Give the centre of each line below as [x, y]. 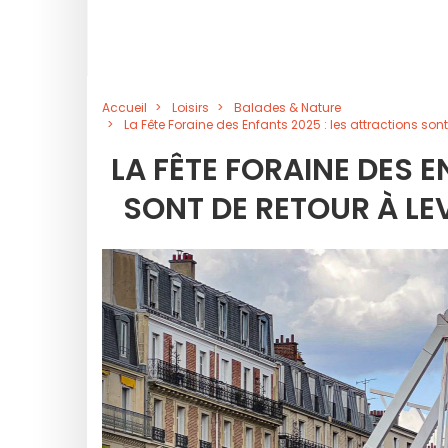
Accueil [124, 107]
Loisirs [190, 107]
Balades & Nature [287, 107]
